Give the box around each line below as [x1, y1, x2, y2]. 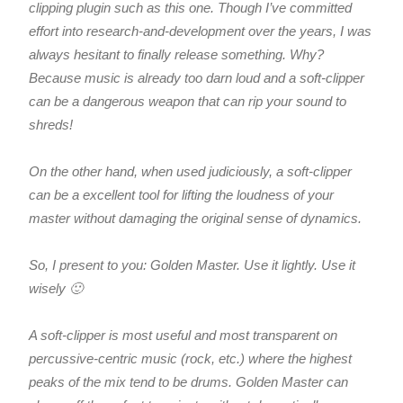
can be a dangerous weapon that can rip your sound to [29, 94, 347, 110]
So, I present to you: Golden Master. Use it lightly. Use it [29, 257, 356, 273]
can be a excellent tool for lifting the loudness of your [29, 187, 335, 203]
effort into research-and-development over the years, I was [29, 23, 372, 40]
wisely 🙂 [29, 281, 84, 297]
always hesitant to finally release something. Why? [29, 47, 325, 63]
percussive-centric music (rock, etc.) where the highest [29, 351, 353, 367]
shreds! [29, 117, 74, 133]
